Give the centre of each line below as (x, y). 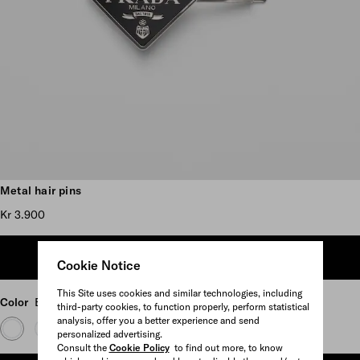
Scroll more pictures (180, 183)
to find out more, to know (226, 347)
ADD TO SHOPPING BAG (180, 258)
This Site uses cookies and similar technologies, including (179, 292)
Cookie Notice (98, 265)
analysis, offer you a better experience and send (158, 320)
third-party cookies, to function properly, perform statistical (183, 306)
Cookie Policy (139, 347)
